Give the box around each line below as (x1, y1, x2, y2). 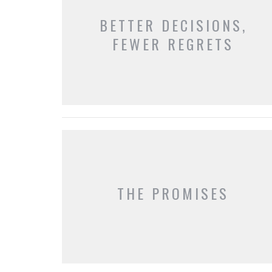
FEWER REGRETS (112, 33, 234, 55)
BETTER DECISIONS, (99, 14, 247, 36)
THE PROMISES (117, 182, 229, 204)
